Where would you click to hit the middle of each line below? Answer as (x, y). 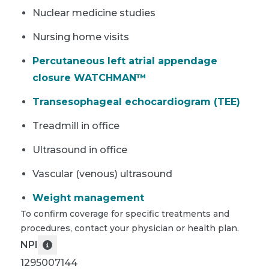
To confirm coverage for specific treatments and (125, 213)
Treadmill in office (76, 125)
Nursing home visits (81, 37)
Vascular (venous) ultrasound (102, 174)
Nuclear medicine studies (94, 13)
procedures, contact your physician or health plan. (130, 228)
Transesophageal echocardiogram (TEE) (136, 101)
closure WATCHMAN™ (89, 77)
